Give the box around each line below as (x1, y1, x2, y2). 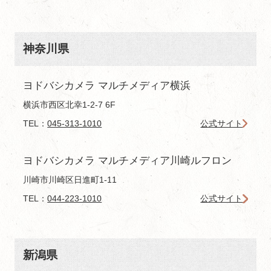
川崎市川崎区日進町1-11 (23, 175, 117, 185)
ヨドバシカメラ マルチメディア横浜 (23, 79, 191, 91)
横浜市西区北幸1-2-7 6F (23, 100, 116, 110)
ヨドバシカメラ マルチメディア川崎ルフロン (23, 154, 232, 166)
